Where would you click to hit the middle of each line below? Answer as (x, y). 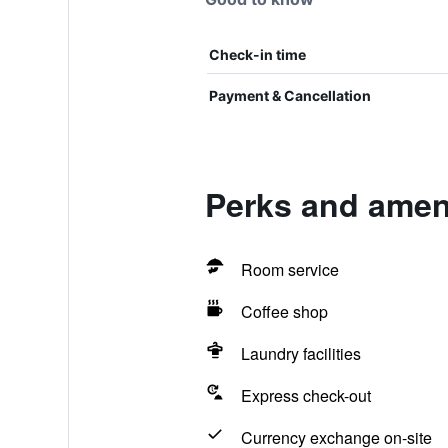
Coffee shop (284, 311)
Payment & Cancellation (289, 95)
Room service (289, 269)
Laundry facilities (300, 353)
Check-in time (257, 54)
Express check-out (305, 395)
